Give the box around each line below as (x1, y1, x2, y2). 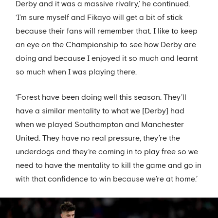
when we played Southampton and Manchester (16, 121, 184, 129)
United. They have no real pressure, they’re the (16, 134, 180, 143)
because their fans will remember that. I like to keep (16, 27, 198, 36)
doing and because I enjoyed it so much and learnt (16, 54, 198, 63)
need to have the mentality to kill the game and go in (16, 162, 201, 170)
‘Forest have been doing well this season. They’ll (16, 93, 186, 102)
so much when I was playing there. (16, 68, 137, 76)
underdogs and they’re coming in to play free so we (16, 148, 198, 156)
